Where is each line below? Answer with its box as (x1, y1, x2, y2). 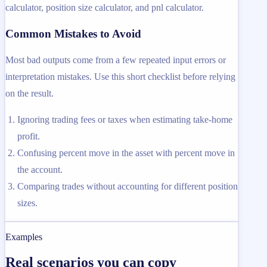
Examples (5, 231, 42, 242)
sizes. (17, 197, 38, 208)
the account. (17, 164, 63, 175)
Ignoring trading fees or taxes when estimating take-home (17, 114, 232, 125)
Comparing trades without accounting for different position (17, 181, 238, 191)
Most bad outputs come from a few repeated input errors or (5, 54, 226, 65)
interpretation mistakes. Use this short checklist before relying (5, 71, 235, 82)
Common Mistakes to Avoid (5, 27, 141, 41)
